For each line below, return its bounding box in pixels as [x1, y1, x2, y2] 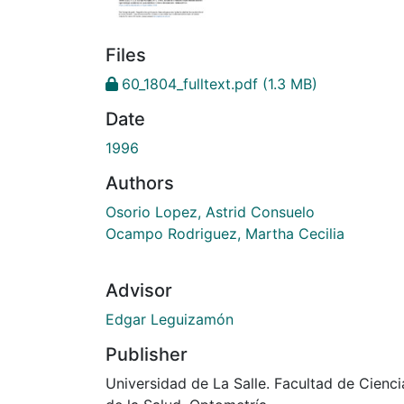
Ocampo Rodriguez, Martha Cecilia [106, 225, 344, 243]
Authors [106, 172, 174, 195]
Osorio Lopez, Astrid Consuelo [106, 203, 315, 222]
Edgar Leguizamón [106, 310, 234, 329]
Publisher [106, 344, 188, 366]
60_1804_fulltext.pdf [122, 75, 258, 94]
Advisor [106, 280, 172, 302]
